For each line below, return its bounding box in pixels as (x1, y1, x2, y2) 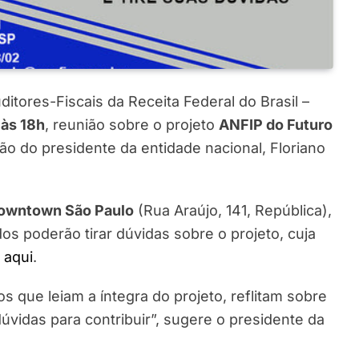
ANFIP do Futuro (219, 115, 333, 133)
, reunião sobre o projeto (45, 115, 219, 133)
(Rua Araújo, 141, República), (134, 201, 332, 219)
